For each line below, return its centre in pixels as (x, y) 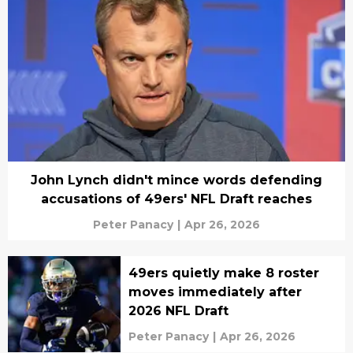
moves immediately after (215, 292)
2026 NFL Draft (178, 310)
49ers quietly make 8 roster (223, 273)
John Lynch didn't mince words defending (176, 180)
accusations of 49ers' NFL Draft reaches (176, 199)
